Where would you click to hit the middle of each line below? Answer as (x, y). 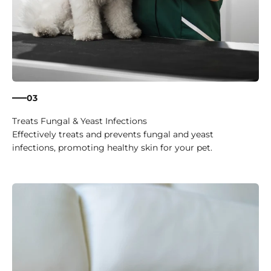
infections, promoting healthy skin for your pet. (112, 148)
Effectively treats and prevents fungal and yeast (113, 135)
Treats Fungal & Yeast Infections (80, 121)
